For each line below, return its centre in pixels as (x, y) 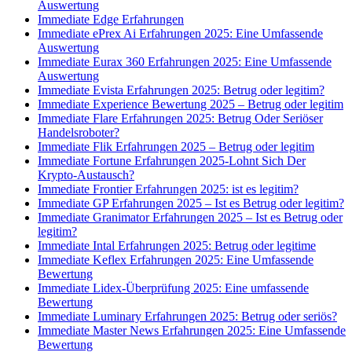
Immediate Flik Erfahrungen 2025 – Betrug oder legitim (176, 147)
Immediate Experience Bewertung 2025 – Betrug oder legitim (191, 104)
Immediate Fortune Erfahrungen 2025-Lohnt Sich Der (172, 161)
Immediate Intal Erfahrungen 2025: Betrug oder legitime (177, 246)
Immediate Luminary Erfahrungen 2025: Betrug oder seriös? (187, 317)
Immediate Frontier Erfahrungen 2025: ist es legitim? (168, 189)
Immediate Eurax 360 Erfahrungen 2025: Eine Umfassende (185, 62)
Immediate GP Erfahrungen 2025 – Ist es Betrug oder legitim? (191, 203)
